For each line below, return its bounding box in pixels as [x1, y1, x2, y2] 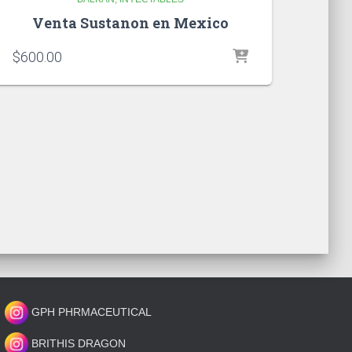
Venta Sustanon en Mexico [32, 13, 229, 32]
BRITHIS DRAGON [28, 336, 126, 350]
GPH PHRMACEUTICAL [31, 305, 152, 318]
